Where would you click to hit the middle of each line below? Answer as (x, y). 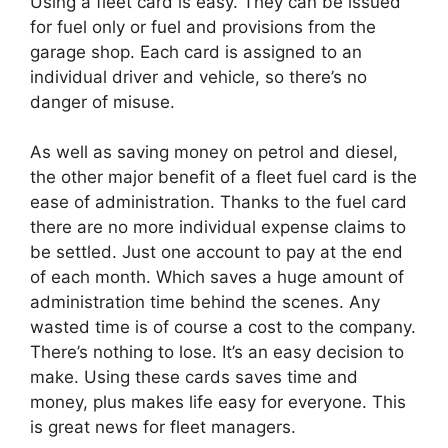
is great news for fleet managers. (163, 427)
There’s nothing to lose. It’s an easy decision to (217, 352)
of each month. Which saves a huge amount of (217, 277)
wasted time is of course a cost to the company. (223, 327)
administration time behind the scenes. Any (205, 302)
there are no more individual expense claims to (218, 227)
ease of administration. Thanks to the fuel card (218, 202)
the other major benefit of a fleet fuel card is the (223, 177)
